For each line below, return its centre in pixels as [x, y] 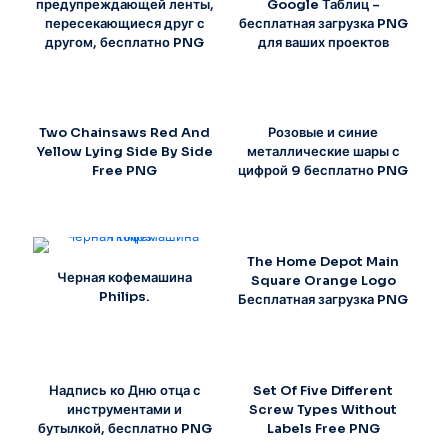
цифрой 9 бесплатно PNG [323, 171]
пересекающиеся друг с [124, 23]
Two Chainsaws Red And [125, 133]
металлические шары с [323, 152]
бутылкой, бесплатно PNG [124, 429]
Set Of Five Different [323, 391]
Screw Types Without [323, 410]
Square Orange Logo [323, 281]
